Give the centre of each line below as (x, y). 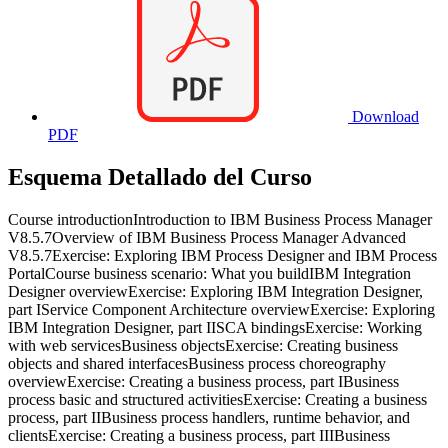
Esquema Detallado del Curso (160, 177)
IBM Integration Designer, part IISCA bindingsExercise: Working (215, 327)
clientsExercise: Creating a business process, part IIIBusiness (199, 435)
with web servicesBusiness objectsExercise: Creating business (203, 345)
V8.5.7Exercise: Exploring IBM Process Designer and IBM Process (222, 255)
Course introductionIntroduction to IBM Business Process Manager (220, 219)
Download (383, 117)
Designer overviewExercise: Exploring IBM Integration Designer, (215, 291)
